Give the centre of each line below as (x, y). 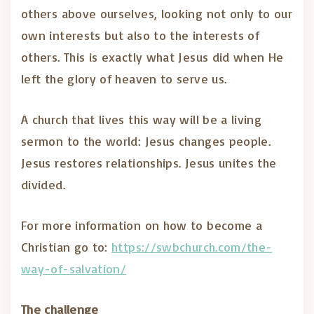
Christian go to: (67, 247)
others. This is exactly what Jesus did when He (152, 57)
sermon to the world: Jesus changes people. (146, 141)
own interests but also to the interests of (141, 35)
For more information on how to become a (142, 225)
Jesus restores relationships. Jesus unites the (149, 163)
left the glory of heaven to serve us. (124, 78)
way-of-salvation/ (74, 268)
